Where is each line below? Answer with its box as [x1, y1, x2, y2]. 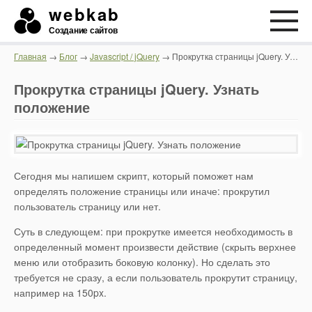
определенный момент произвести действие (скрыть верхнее [14, 240, 296, 253]
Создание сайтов [49, 24, 118, 36]
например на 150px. [14, 286, 107, 299]
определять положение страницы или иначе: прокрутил [14, 184, 270, 198]
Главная [14, 50, 47, 62]
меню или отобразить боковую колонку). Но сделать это [14, 255, 270, 269]
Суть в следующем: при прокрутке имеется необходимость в [14, 224, 292, 238]
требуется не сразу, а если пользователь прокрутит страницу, [14, 270, 297, 284]
